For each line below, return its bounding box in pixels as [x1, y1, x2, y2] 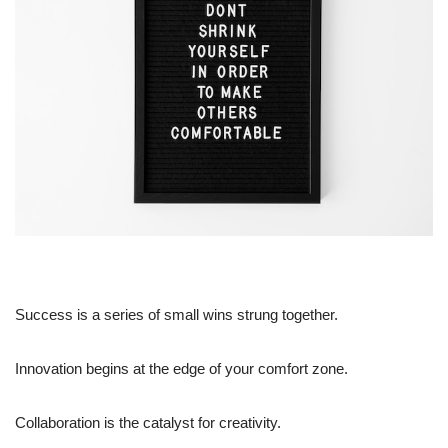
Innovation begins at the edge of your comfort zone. [15, 360, 348, 378]
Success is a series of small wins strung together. [15, 306, 338, 324]
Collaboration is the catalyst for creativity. [15, 414, 281, 432]
